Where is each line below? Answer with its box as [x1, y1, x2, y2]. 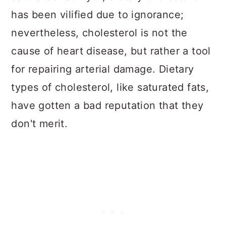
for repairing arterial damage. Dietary [11, 63, 194, 75]
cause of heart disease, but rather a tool [11, 45, 211, 57]
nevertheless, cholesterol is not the [11, 27, 188, 39]
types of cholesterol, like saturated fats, [11, 81, 209, 93]
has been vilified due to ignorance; [11, 9, 184, 21]
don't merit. [11, 118, 68, 130]
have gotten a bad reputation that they [11, 99, 204, 111]
